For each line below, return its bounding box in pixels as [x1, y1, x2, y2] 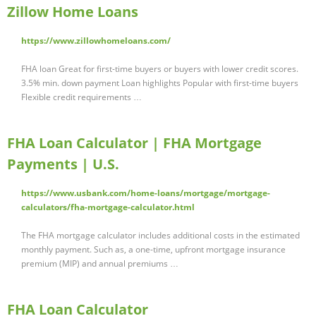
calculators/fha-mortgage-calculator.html [21, 201, 195, 214]
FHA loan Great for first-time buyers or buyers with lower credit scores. [21, 63, 298, 75]
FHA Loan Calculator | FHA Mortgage [7, 133, 262, 153]
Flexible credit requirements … [21, 91, 142, 104]
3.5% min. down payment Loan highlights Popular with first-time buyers [21, 77, 298, 90]
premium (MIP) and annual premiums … [21, 257, 178, 270]
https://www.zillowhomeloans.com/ [21, 35, 171, 47]
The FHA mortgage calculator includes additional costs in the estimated [21, 229, 300, 242]
